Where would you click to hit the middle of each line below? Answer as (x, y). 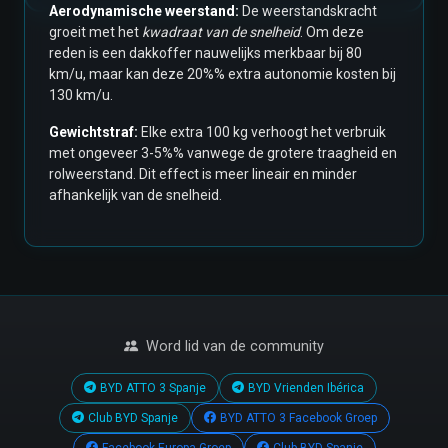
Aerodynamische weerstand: (144, 10)
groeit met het (95, 31)
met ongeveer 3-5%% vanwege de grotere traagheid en (223, 152)
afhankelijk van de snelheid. (135, 194)
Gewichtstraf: (93, 131)
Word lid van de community (235, 346)
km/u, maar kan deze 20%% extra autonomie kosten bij (222, 73)
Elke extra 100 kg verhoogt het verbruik (262, 131)
